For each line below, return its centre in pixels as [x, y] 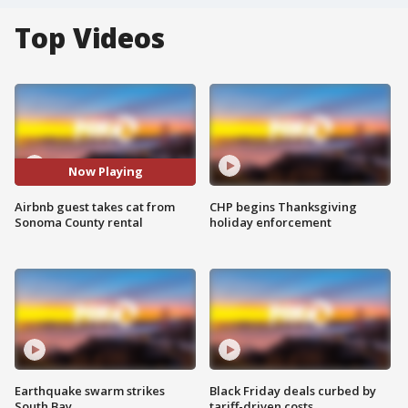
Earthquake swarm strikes [90, 391]
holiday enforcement [270, 222]
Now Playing [105, 172]
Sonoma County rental [79, 222]
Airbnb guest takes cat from [95, 206]
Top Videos [90, 38]
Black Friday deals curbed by [293, 391]
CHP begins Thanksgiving [283, 206]
